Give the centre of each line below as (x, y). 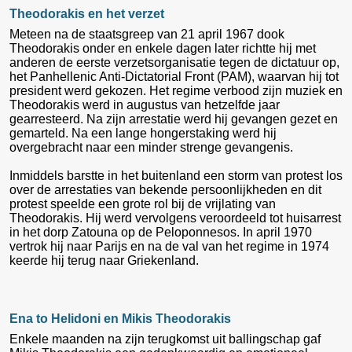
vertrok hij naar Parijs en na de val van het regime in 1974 (169, 246)
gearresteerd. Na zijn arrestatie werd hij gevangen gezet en (174, 119)
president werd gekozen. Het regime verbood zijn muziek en (176, 90)
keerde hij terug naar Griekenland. (104, 260)
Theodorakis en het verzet (87, 13)
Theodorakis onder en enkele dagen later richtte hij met (163, 48)
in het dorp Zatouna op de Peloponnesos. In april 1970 (161, 232)
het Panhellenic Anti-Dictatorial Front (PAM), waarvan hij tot (174, 76)
